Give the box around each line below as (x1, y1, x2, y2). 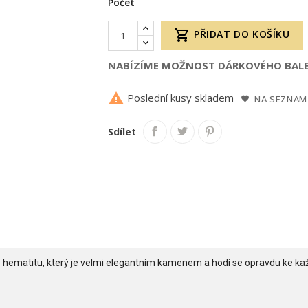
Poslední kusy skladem (124, 91, 234, 105)
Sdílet (108, 124, 137, 138)
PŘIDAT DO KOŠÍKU (193, 27, 290, 41)
